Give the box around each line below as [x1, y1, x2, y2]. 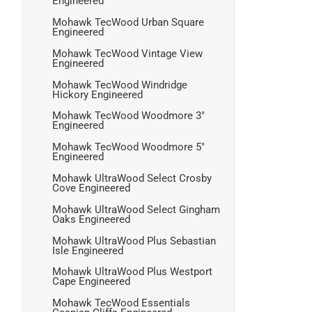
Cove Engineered [52, 182, 130, 195]
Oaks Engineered [52, 212, 130, 226]
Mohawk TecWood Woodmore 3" [52, 109, 205, 123]
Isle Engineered [52, 244, 123, 257]
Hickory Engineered [52, 88, 143, 101]
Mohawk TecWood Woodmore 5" [52, 141, 205, 154]
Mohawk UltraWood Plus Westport [52, 265, 212, 279]
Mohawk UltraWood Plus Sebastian [52, 234, 216, 247]
